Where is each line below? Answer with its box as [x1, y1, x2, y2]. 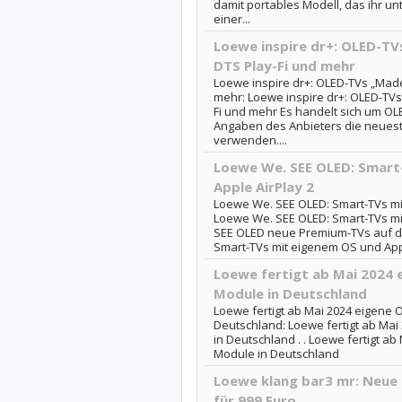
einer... [213, 11, 250, 27]
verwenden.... [213, 132, 287, 148]
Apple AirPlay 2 [213, 178, 314, 196]
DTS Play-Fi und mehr [213, 57, 355, 74]
